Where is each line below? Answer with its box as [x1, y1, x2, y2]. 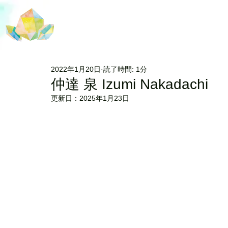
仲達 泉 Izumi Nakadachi [51, 76, 208, 92]
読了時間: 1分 [103, 65, 147, 73]
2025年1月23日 [79, 94, 129, 102]
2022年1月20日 [51, 65, 101, 73]
